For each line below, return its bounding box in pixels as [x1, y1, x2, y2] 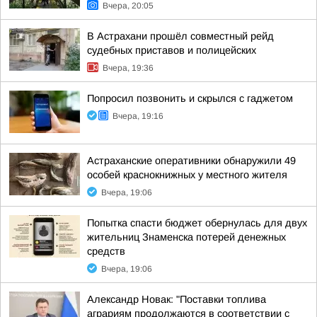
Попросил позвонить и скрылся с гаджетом [87, 93, 293, 104]
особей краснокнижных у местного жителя [87, 169, 287, 180]
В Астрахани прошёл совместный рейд [87, 30, 274, 42]
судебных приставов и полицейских [87, 45, 256, 56]
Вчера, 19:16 [113, 111, 163, 121]
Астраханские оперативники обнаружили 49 [87, 155, 296, 166]
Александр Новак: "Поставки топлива [87, 294, 266, 305]
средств [87, 246, 125, 257]
